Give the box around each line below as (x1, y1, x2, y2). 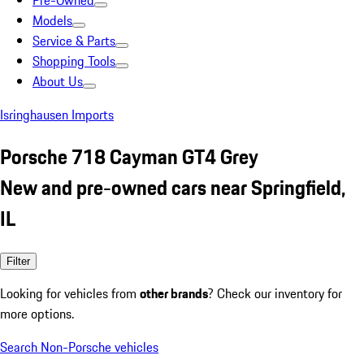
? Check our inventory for (208, 283, 342, 303)
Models (32, 11, 72, 30)
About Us (32, 71, 83, 91)
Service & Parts (32, 31, 115, 50)
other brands (140, 283, 208, 303)
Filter (6, 254, 30, 267)
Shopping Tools (32, 51, 115, 71)
